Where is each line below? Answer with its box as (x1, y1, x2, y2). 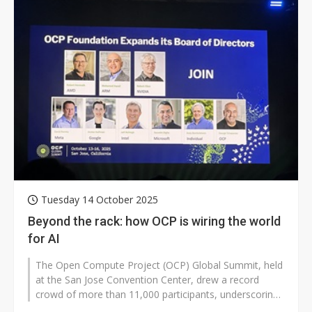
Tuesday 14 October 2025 (41, 193, 158, 207)
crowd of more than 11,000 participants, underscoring (36, 288, 279, 302)
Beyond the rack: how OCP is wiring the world (28, 214, 281, 229)
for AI (28, 231, 60, 247)
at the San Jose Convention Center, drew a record (36, 273, 259, 287)
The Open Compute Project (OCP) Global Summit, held (36, 258, 283, 272)
